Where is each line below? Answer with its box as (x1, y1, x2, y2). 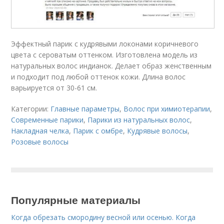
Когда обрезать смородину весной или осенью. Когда (11, 212, 196, 222)
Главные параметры (50, 104, 120, 114)
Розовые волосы (11, 137, 69, 147)
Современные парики (11, 115, 84, 125)
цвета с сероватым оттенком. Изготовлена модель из (11, 50, 198, 60)
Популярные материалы (11, 192, 141, 207)
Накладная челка (11, 126, 69, 136)
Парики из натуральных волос (87, 115, 190, 125)
